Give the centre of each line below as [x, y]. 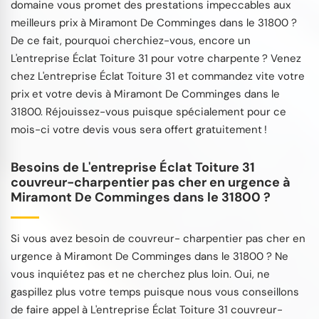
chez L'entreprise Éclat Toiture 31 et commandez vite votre [158, 76]
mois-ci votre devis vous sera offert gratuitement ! [139, 129]
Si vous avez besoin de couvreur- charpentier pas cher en [158, 238]
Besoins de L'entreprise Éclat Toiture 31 [133, 167]
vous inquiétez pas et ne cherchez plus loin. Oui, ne [140, 274]
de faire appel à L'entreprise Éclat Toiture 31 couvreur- [147, 309]
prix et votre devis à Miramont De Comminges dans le [145, 94]
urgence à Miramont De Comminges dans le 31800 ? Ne [150, 256]
